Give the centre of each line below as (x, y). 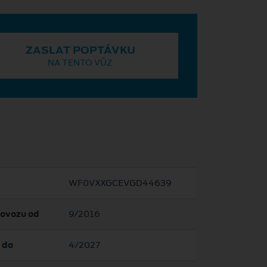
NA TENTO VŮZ (80, 63)
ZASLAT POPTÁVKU (80, 50)
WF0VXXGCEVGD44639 (120, 183)
